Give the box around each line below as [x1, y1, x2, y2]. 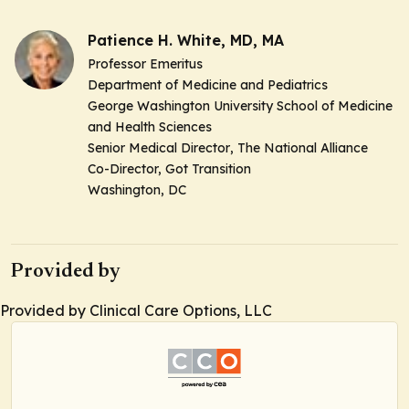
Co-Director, [88, 161, 162, 178]
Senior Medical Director [88, 140, 230, 157]
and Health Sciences [88, 119, 212, 136]
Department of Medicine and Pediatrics [88, 77, 328, 94]
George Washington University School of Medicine [88, 98, 393, 115]
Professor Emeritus [88, 56, 203, 73]
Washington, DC [88, 182, 186, 199]
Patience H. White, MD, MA [88, 31, 284, 50]
